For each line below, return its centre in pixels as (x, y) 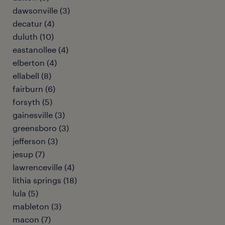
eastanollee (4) (40, 49)
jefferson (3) (35, 141)
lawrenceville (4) (43, 167)
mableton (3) (37, 206)
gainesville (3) (39, 115)
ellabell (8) (32, 76)
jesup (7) (29, 154)
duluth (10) (33, 36)
